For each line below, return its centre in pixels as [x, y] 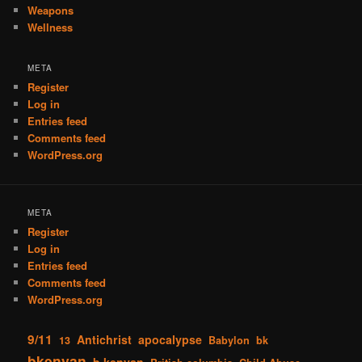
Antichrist [105, 339]
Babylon [229, 340]
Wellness [51, 27]
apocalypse [170, 339]
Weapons [51, 11]
